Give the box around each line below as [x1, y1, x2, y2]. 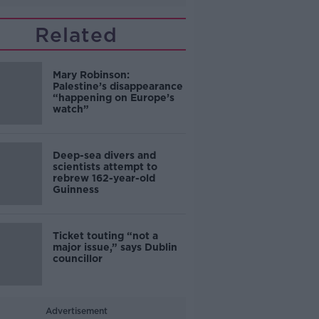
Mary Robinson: [52, 69, 130, 80]
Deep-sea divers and [52, 150, 156, 161]
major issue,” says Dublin [52, 241, 177, 253]
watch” [52, 103, 89, 115]
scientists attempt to [52, 161, 157, 172]
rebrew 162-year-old [52, 172, 155, 184]
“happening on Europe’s [52, 92, 174, 103]
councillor [52, 253, 103, 264]
